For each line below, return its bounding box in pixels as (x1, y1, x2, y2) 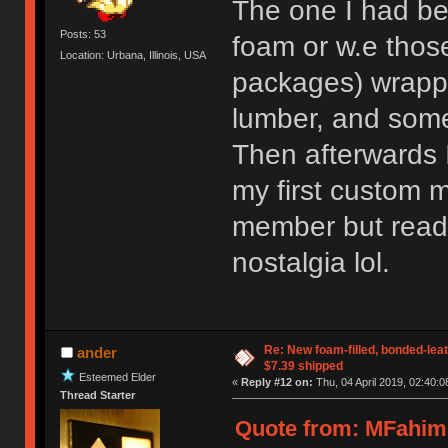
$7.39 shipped (263, 359, 343, 374)
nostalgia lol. (231, 247, 390, 279)
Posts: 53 (60, 28, 107, 41)
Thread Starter (60, 389, 136, 402)
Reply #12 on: (240, 376, 313, 389)
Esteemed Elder (79, 370, 157, 383)
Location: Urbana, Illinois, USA (60, 49, 207, 62)
